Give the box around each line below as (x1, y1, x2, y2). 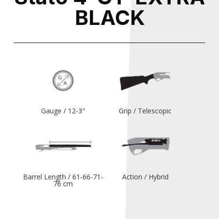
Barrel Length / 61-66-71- (23, 172, 104, 181)
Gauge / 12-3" (41, 106, 86, 116)
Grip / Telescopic (119, 106, 172, 116)
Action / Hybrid (122, 172, 169, 181)
